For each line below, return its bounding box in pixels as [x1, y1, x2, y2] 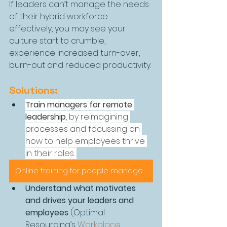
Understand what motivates [25, 182, 138, 195]
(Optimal [68, 207, 107, 219]
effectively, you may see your [9, 23, 128, 35]
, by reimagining [66, 111, 130, 123]
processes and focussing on [25, 123, 142, 135]
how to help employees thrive [25, 135, 147, 147]
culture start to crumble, [9, 35, 107, 47]
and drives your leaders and [25, 195, 136, 207]
